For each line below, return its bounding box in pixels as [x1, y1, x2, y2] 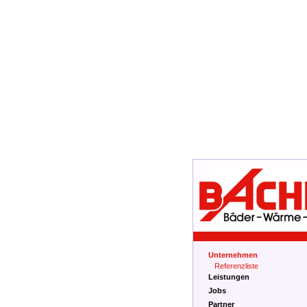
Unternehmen [208, 251, 258, 259]
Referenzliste [214, 262, 258, 270]
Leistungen [208, 273, 249, 281]
